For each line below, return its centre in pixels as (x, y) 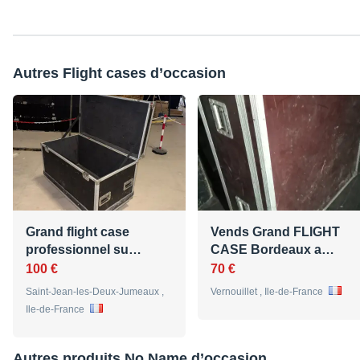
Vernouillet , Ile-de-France (268, 292)
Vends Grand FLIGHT (275, 232)
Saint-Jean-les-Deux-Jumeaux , (95, 292)
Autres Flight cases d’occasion (119, 74)
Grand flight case (78, 232)
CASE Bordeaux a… (272, 250)
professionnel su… (84, 250)
